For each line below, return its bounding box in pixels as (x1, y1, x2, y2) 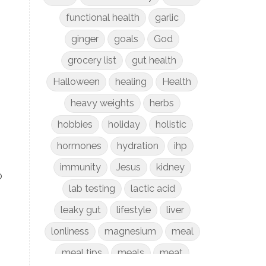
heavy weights (70, 97, 134, 109)
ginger (71, 33, 99, 45)
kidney (156, 161, 185, 173)
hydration (117, 140, 159, 151)
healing (115, 76, 147, 87)
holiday (108, 119, 141, 130)
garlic (154, 12, 179, 23)
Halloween (53, 76, 100, 87)
